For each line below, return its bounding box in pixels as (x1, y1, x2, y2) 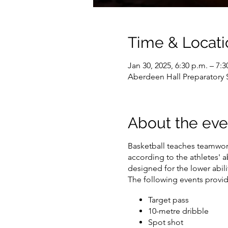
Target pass (148, 195, 189, 205)
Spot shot (148, 217, 183, 227)
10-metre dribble (148, 206, 209, 216)
